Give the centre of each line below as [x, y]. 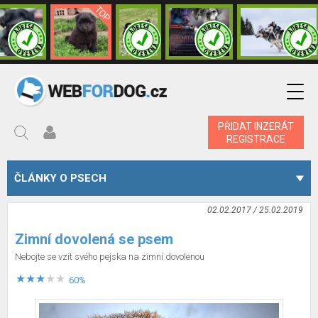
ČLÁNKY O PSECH [60, 178]
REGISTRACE [256, 139]
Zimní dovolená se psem [94, 239]
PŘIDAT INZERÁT [256, 126]
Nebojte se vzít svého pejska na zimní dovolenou [110, 257]
